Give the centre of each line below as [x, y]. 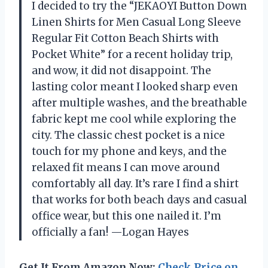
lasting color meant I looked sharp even [135, 86]
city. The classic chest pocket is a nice [128, 135]
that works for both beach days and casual [139, 200]
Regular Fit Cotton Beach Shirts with [125, 38]
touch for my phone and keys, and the [129, 151]
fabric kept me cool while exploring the [134, 119]
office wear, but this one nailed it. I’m [127, 216]
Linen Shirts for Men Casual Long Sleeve [136, 22]
